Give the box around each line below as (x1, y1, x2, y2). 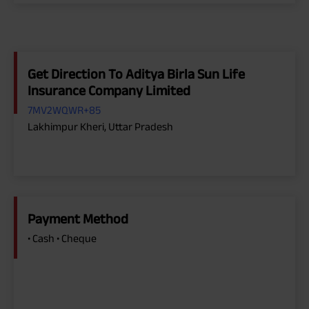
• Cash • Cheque (28, 232, 97, 244)
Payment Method (28, 210, 128, 226)
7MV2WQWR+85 (28, 103, 101, 116)
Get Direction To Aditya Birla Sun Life (28, 66, 245, 81)
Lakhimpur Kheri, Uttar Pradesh (28, 120, 173, 132)
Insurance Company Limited (28, 82, 190, 98)
